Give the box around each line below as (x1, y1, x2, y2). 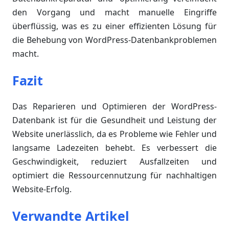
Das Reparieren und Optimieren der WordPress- (12, 101, 217, 112)
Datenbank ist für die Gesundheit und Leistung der (12, 114, 217, 126)
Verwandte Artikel (12, 207, 129, 225)
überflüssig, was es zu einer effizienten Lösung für (12, 20, 217, 32)
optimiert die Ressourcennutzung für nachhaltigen (12, 170, 217, 181)
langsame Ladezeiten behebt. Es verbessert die (12, 142, 217, 154)
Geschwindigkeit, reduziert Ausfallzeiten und (12, 156, 217, 168)
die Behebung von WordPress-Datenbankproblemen (12, 34, 217, 46)
